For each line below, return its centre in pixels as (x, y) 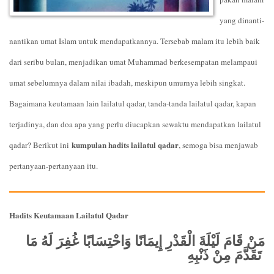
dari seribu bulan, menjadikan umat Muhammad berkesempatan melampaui (133, 61)
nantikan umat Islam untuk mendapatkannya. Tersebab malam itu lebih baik (135, 41)
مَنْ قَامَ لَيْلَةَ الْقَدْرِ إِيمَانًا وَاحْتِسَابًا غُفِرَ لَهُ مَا (145, 241)
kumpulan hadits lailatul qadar (125, 144)
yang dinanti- (242, 20)
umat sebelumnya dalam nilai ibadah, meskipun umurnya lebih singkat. (127, 82)
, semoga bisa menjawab (218, 145)
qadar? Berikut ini (39, 145)
